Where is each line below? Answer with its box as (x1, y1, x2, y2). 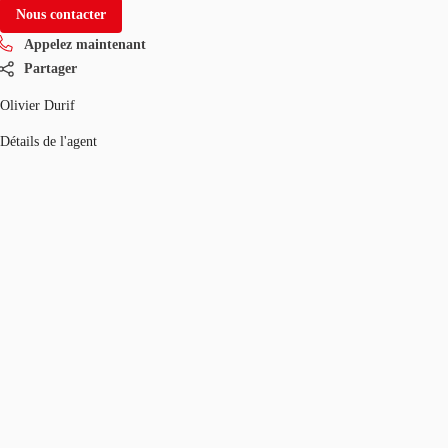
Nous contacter (16, 6, 106, 22)
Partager (24, 60, 77, 76)
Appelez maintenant (24, 36, 146, 52)
